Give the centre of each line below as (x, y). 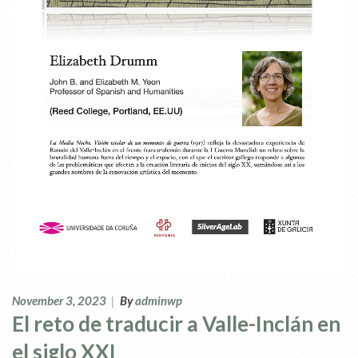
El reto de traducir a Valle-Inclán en (176, 324)
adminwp (159, 301)
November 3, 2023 (59, 301)
